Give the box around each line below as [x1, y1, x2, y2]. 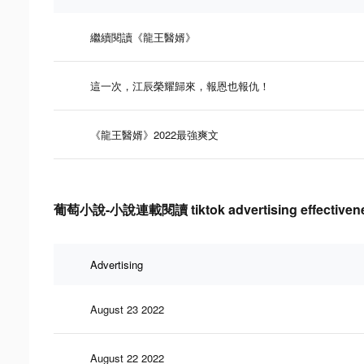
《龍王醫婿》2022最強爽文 [90, 126, 219, 142]
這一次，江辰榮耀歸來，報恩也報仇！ [90, 77, 270, 93]
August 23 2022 [90, 301, 164, 317]
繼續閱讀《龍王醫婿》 [90, 28, 196, 45]
